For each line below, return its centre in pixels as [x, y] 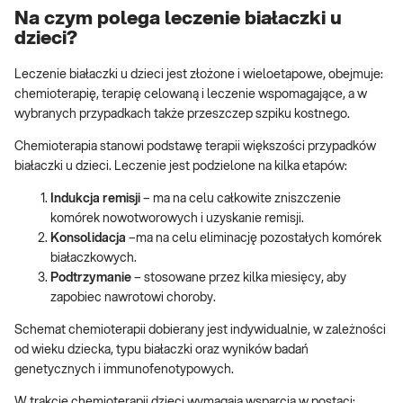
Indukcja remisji [97, 198]
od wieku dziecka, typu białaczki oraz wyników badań [161, 349]
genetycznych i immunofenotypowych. [124, 369]
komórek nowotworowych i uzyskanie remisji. [177, 218]
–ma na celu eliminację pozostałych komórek [254, 238]
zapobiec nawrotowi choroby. [133, 297]
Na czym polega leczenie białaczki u [178, 19]
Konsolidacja [88, 238]
